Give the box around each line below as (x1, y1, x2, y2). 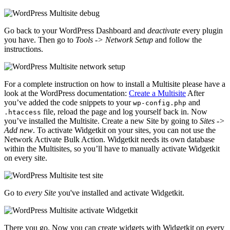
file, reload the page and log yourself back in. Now (41, 107, 207, 117)
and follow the (153, 35, 202, 45)
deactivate (147, 26, 180, 35)
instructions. (4, 45, 43, 54)
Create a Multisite (129, 89, 186, 98)
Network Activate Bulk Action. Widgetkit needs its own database (4, 135, 215, 144)
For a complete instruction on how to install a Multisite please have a (4, 80, 225, 89)
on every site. (4, 154, 47, 163)
